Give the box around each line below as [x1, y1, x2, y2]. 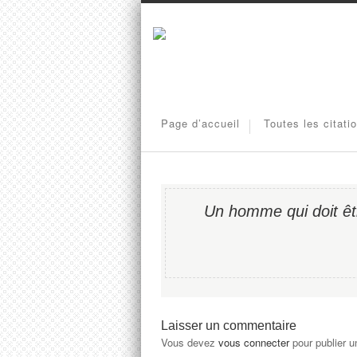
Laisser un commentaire [161, 319, 296, 332]
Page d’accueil [161, 116, 240, 131]
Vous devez [161, 335, 218, 350]
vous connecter [218, 335, 289, 350]
